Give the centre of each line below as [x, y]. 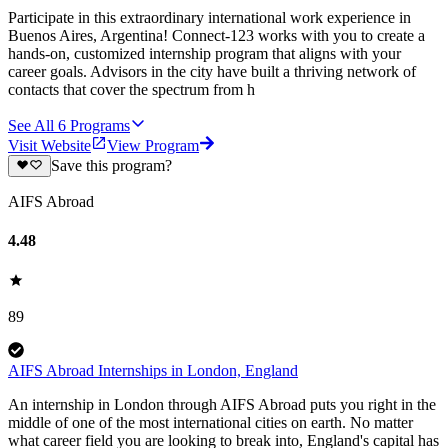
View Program [153, 145]
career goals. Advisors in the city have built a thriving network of [212, 71]
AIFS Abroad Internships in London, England [153, 370]
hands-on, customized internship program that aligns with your [204, 53]
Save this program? [111, 166]
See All [31, 125]
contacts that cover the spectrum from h [131, 89]
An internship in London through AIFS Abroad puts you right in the [222, 404]
